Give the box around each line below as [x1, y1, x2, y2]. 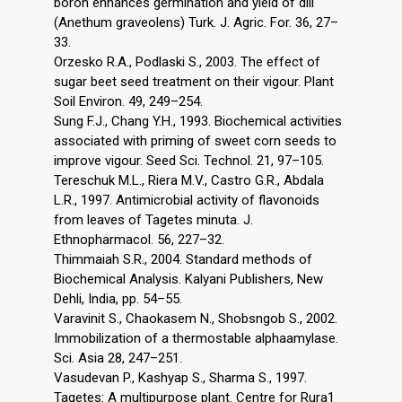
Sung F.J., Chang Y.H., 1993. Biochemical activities [54, 112, 342, 129]
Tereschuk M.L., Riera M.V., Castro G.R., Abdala [54, 171, 324, 188]
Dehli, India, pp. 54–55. [54, 290, 182, 307]
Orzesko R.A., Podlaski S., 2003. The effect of [54, 53, 320, 70]
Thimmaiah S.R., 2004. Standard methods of [54, 250, 312, 267]
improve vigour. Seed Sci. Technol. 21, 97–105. [54, 152, 324, 169]
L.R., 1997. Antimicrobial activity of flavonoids [54, 191, 319, 208]
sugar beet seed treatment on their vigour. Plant [54, 73, 334, 90]
